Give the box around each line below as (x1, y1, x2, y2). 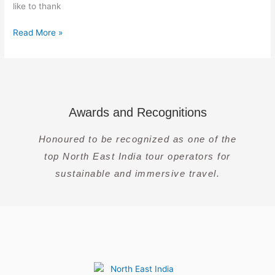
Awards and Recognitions (68, 106, 207, 120)
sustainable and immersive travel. (55, 168, 220, 179)
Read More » (13, 27, 63, 37)
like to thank (13, 1, 61, 12)
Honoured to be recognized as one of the (38, 134, 237, 145)
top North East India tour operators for (44, 151, 231, 162)
